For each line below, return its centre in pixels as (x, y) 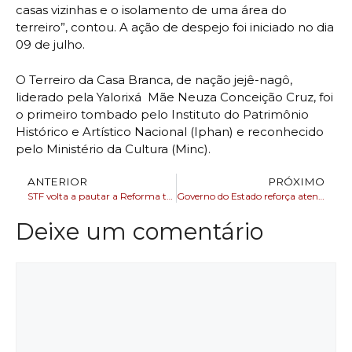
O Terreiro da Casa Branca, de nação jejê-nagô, (154, 79)
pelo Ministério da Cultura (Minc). (113, 148)
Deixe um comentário (139, 231)
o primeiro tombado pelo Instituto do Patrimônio (162, 114)
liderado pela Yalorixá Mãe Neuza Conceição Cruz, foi (174, 97)
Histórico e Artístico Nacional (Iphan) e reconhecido (170, 131)
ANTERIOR (57, 181)
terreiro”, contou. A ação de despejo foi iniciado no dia (175, 27)
